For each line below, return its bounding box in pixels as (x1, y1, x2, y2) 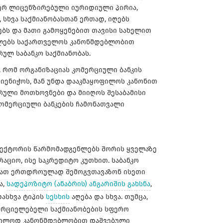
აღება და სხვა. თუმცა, (70, 192, 148, 201)
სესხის (46, 192, 70, 201)
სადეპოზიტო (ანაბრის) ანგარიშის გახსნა (6, 179, 150, 188)
